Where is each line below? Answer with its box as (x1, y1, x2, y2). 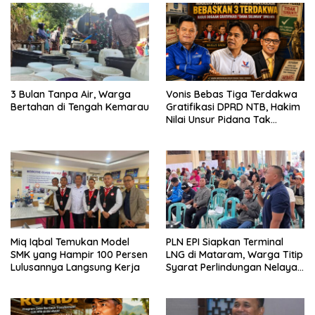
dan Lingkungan (166, 274, 241, 287)
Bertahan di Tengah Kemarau (11, 101, 149, 114)
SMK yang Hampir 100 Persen (11, 248, 148, 262)
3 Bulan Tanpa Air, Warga (11, 88, 131, 101)
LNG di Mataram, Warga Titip (166, 248, 303, 262)
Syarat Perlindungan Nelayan (166, 261, 303, 274)
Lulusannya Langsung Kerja (11, 261, 140, 274)
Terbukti (166, 126, 204, 139)
